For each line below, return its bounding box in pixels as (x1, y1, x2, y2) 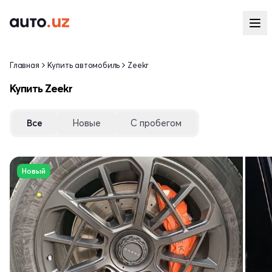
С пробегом (131, 117, 182, 129)
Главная (10, 60, 39, 70)
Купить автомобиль (47, 60, 120, 70)
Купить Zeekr (10, 81, 72, 95)
